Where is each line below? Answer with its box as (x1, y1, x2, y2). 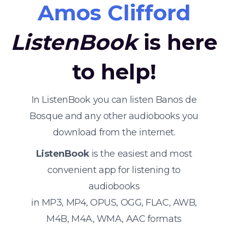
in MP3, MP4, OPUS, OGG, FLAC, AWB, (31, 197, 197, 208)
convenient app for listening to (47, 164, 181, 176)
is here (137, 29, 217, 55)
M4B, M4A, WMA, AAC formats (46, 213, 182, 224)
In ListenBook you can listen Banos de (31, 94, 197, 105)
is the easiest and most (89, 148, 192, 159)
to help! (72, 59, 156, 85)
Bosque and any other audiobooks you (30, 110, 198, 122)
